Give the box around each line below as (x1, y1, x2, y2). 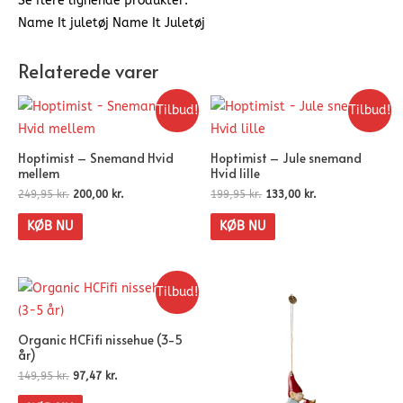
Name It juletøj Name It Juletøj (18, 15, 205, 31)
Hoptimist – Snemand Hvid (18, 148, 174, 166)
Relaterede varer (18, 57, 158, 84)
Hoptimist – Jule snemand (210, 148, 362, 166)
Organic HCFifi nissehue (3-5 (18, 331, 183, 349)
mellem (18, 164, 59, 182)
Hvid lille (210, 164, 260, 182)
